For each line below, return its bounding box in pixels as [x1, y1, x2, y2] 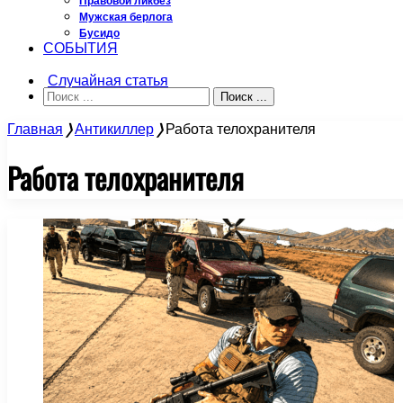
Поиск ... [220, 90, 267, 103]
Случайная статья [48, 73, 168, 88]
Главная [7, 121, 63, 137]
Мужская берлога [79, 11, 173, 23]
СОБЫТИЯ [43, 40, 118, 56]
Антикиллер [75, 121, 154, 137]
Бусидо [79, 27, 120, 40]
